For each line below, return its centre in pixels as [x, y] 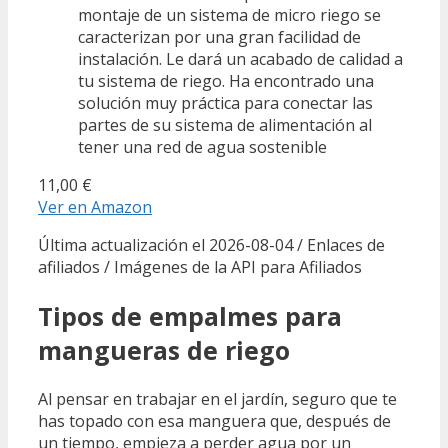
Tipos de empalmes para [190, 316]
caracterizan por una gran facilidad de [219, 37]
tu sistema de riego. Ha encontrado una [226, 81]
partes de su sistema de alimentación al [225, 125]
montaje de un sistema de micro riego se [229, 15]
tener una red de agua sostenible [202, 147]
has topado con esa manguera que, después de [214, 420]
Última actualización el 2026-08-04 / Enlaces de [211, 245]
